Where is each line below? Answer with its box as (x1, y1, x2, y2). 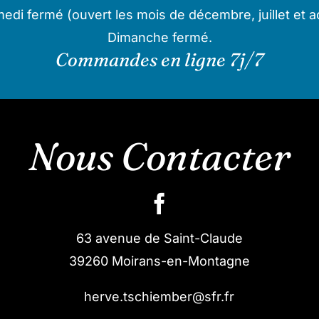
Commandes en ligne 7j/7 (56, 48, 263, 71)
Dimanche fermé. (107, 30, 212, 45)
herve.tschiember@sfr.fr (84, 289, 235, 304)
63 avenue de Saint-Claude (75, 231, 243, 246)
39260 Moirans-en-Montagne (68, 253, 250, 268)
